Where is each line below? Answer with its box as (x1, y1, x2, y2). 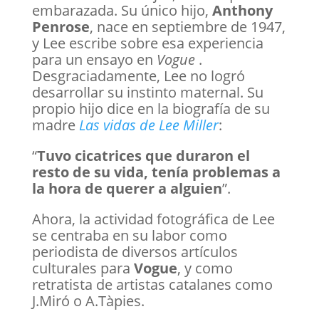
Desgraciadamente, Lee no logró (31, 66, 245, 85)
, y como (177, 258, 233, 278)
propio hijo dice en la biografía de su (31, 99, 270, 118)
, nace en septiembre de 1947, (89, 17, 286, 36)
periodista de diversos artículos (31, 242, 238, 261)
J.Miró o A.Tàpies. (31, 291, 145, 310)
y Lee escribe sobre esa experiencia (31, 33, 263, 53)
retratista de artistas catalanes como (31, 275, 273, 294)
